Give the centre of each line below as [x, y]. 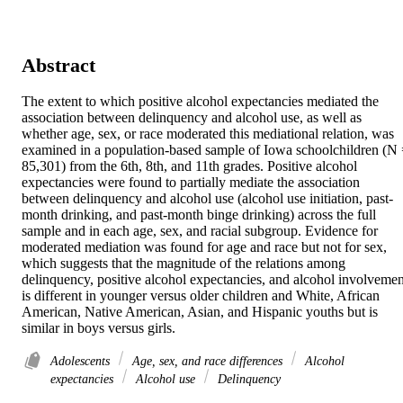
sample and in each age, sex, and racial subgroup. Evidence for [200, 231]
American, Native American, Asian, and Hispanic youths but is [200, 312]
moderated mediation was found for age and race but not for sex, [204, 247]
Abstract [58, 65]
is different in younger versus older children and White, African [201, 296]
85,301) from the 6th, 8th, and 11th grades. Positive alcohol [189, 166]
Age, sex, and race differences [207, 361]
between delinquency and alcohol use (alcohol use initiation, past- [207, 199]
